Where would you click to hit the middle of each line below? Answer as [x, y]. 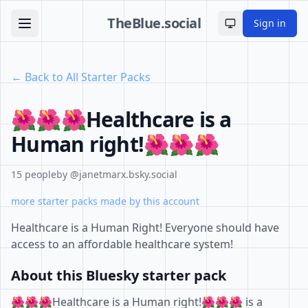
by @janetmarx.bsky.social [117, 174]
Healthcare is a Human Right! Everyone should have [145, 228]
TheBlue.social [154, 23]
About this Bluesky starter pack [119, 275]
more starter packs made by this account [105, 201]
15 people [34, 174]
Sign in [270, 23]
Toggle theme [261, 29]
